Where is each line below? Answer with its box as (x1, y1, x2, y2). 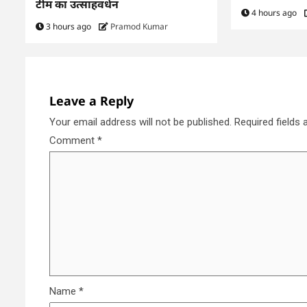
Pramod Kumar (110, 21, 168, 33)
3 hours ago (44, 21, 93, 33)
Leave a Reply (49, 93, 134, 110)
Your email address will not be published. (49, 116, 232, 129)
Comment (49, 134, 97, 147)
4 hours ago (249, 7, 299, 19)
